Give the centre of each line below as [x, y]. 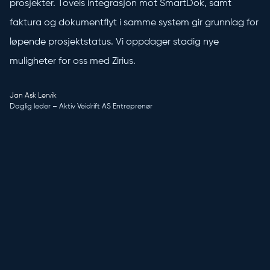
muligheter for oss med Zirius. [73, 62]
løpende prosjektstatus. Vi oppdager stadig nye [114, 42]
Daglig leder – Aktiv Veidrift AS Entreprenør [81, 107]
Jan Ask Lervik [33, 96]
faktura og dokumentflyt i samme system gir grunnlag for [134, 23]
